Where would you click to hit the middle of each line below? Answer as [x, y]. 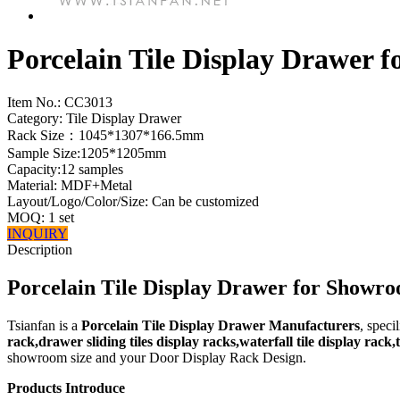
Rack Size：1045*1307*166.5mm [105, 136]
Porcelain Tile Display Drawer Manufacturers [221, 326]
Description [40, 250]
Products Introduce [66, 388]
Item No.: [34, 103]
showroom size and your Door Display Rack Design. [157, 358]
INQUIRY [37, 234]
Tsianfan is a [44, 326]
